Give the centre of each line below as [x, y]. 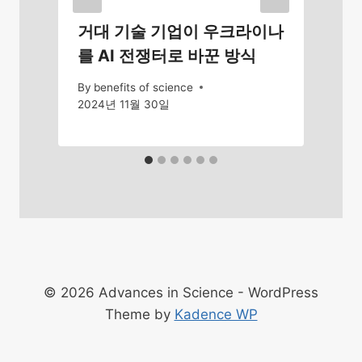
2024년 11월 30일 [124, 104]
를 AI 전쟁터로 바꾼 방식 [167, 55]
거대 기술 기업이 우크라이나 [181, 31]
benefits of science [144, 87]
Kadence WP [216, 315]
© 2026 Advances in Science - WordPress [181, 293]
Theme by [139, 315]
